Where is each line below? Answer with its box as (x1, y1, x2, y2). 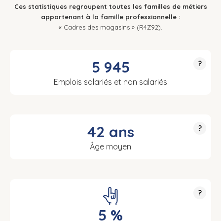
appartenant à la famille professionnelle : (41, 13, 180, 21)
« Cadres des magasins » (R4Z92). (59, 23, 162, 32)
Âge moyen (90, 142, 131, 152)
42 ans (87, 122, 134, 142)
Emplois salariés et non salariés (54, 77, 167, 87)
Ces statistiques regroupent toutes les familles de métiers (14, 2, 207, 11)
